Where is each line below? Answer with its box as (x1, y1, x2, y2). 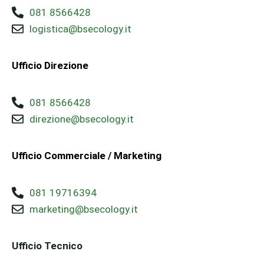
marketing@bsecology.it (29, 203, 138, 215)
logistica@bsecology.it (29, 23, 131, 35)
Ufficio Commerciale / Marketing (12, 150, 161, 161)
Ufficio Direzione (12, 60, 88, 71)
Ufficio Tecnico (12, 240, 82, 252)
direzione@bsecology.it (29, 113, 134, 125)
